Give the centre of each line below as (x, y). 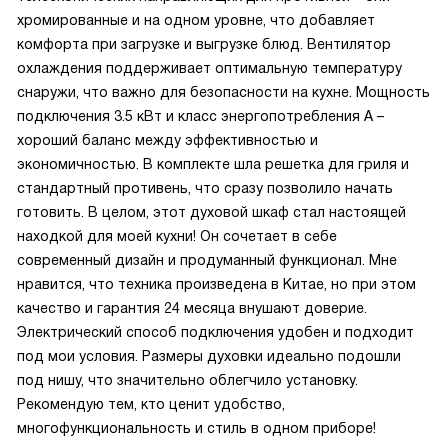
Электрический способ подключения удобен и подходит (215, 332)
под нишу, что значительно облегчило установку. (187, 380)
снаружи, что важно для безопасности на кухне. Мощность (223, 92)
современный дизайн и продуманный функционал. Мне (207, 260)
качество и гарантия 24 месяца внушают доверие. (192, 308)
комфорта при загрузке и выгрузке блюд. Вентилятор (204, 44)
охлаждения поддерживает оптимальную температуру (209, 68)
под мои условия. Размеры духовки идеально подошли (209, 356)
